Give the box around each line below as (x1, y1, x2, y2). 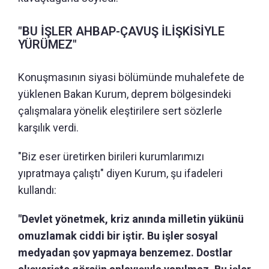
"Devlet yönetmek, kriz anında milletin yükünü (18, 213, 244, 226)
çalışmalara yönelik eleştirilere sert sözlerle (18, 104, 222, 118)
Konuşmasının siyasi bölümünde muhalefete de (18, 71, 244, 84)
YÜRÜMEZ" (18, 37, 77, 52)
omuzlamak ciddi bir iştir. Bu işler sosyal (18, 229, 218, 243)
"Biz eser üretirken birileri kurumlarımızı (18, 150, 204, 163)
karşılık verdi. (18, 121, 79, 134)
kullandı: (18, 184, 56, 197)
